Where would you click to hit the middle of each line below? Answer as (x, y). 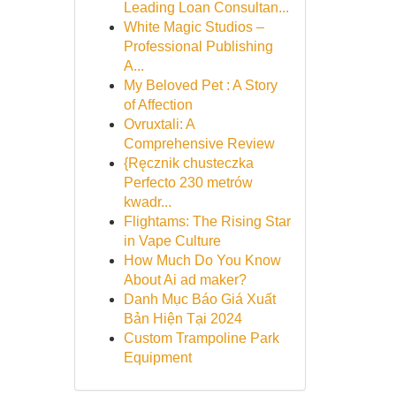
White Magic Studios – (194, 27)
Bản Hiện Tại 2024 (183, 319)
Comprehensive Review (199, 144)
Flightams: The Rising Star (207, 221)
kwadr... (147, 202)
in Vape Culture (172, 241)
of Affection (158, 105)
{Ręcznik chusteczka (188, 163)
